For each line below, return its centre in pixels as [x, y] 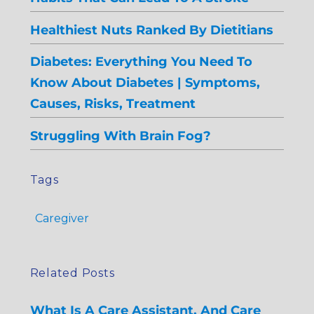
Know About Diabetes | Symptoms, [145, 83]
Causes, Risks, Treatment [112, 104]
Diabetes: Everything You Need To [141, 62]
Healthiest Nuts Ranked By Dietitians [151, 29]
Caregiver [62, 218]
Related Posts [72, 273]
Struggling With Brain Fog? [120, 135]
